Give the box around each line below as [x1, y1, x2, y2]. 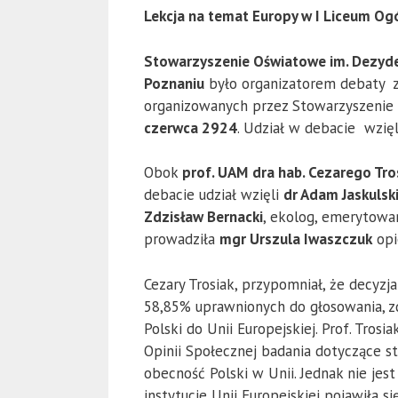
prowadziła [144, 229, 219, 250]
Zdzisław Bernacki [144, 207, 263, 227]
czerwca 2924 [144, 117, 237, 138]
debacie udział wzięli [144, 185, 283, 205]
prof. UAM [182, 163, 248, 183]
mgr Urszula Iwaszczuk [219, 229, 372, 250]
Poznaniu [144, 73, 204, 93]
